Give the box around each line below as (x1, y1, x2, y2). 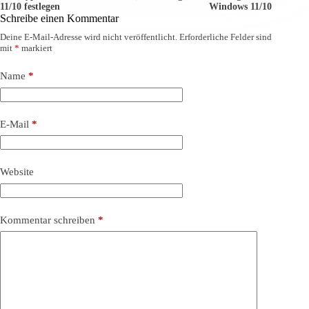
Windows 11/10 (209, 1, 272, 12)
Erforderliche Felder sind (179, 32, 272, 43)
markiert (19, 43, 52, 54)
